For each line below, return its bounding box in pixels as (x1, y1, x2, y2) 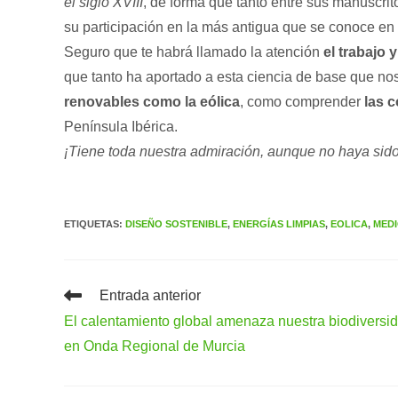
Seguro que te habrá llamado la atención (64, 44, 320, 60)
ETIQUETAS (64, 219, 119, 229)
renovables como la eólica (64, 94, 240, 109)
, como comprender (240, 94, 364, 109)
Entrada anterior (99, 288, 201, 303)
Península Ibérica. (64, 119, 178, 134)
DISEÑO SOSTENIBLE (125, 219, 227, 229)
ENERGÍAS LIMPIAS (233, 219, 325, 229)
